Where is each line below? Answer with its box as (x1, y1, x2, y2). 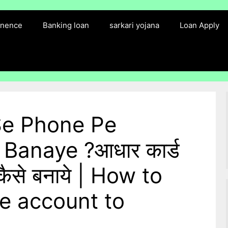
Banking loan (43, 20, 90, 30)
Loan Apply (180, 20, 220, 30)
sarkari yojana (109, 20, 160, 30)
